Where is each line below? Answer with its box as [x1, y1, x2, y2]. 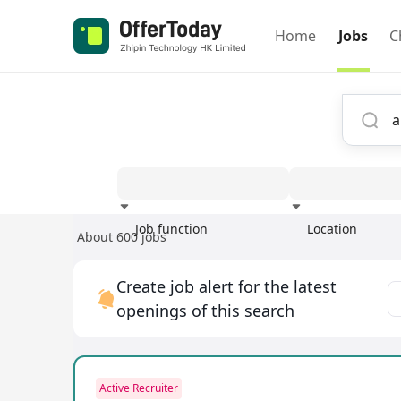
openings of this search [116, 300, 294, 321]
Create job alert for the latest [116, 276, 337, 297]
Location [306, 220, 357, 237]
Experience [276, 236, 342, 253]
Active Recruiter [99, 380, 178, 396]
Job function [134, 220, 208, 237]
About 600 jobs [77, 228, 166, 245]
